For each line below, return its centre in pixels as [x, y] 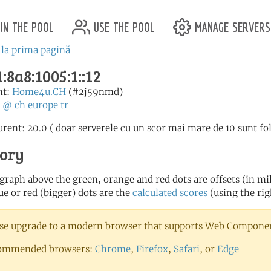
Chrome [113, 249]
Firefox [152, 249]
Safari [187, 249]
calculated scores [170, 193]
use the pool [122, 25]
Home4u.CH [39, 92]
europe [43, 105]
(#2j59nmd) [94, 92]
